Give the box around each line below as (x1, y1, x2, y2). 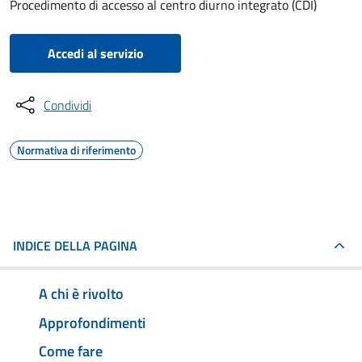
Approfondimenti (39, 311, 145, 334)
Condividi (44, 95, 91, 115)
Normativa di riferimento (17, 141, 136, 158)
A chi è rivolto (39, 282, 124, 305)
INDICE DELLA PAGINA (13, 236, 137, 255)
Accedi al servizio (47, 44, 144, 63)
